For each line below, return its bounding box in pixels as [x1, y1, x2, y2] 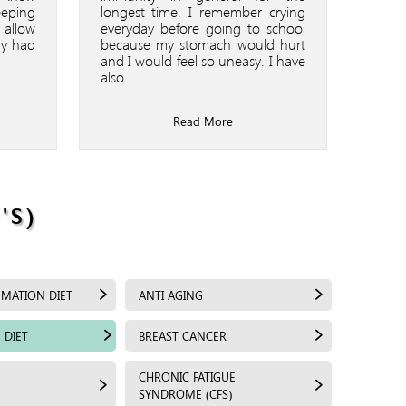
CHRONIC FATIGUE [139, 368, 236, 384]
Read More [172, 112, 233, 129]
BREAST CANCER [139, 327, 227, 343]
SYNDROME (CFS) [139, 385, 232, 401]
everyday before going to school [100, 17, 305, 37]
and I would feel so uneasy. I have [100, 50, 305, 70]
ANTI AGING [139, 286, 203, 303]
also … [100, 66, 138, 86]
